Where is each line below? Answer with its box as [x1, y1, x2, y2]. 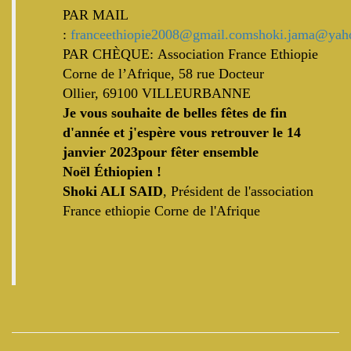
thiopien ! [103, 164, 161, 179]
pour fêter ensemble [138, 144, 259, 160]
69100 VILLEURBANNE [103, 85, 251, 101]
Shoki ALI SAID [63, 183, 163, 199]
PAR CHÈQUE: [63, 46, 157, 62]
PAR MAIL [63, 7, 128, 23]
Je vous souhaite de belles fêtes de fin [63, 105, 287, 121]
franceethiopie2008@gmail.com [71, 27, 253, 42]
